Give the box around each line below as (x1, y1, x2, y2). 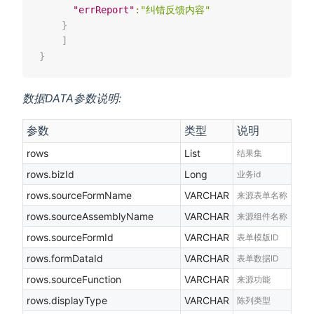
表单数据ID (237, 253, 279, 264)
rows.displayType (27, 294, 107, 307)
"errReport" (73, 4, 135, 16)
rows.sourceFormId (27, 231, 114, 244)
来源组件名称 (237, 211, 287, 222)
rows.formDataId (27, 252, 103, 265)
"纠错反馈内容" (140, 4, 210, 16)
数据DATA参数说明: (22, 91, 121, 106)
